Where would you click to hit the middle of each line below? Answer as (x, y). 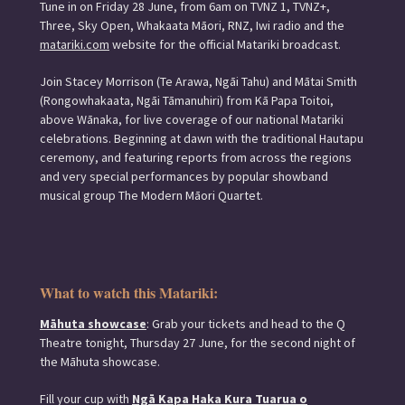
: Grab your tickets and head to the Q (246, 324)
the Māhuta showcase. (101, 362)
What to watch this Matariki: (129, 292)
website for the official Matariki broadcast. (226, 44)
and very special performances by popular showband (184, 176)
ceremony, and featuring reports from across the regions (196, 157)
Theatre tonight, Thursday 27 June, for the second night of (198, 343)
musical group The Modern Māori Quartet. (153, 195)
